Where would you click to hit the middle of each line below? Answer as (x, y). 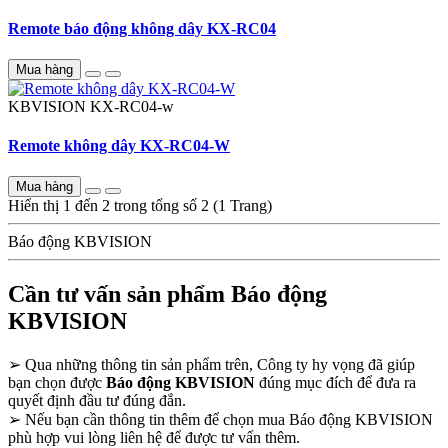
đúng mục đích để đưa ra (335, 383)
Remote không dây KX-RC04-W (119, 146)
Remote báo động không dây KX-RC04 (142, 28)
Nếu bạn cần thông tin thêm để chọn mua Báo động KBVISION (227, 420)
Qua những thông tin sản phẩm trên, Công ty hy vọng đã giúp (218, 365)
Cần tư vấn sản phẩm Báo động (167, 294)
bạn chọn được (57, 383)
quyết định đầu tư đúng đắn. (97, 401)
